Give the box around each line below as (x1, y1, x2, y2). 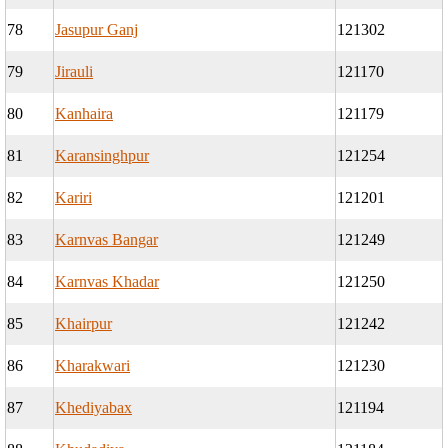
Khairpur (55, 315, 112, 333)
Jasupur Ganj (55, 21, 138, 39)
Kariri (55, 189, 92, 207)
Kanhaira (55, 105, 113, 123)
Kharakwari (55, 357, 130, 375)
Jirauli (55, 63, 93, 81)
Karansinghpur (55, 147, 149, 165)
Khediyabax (55, 399, 132, 417)
